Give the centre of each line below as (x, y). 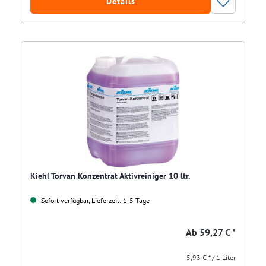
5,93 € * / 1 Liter (211, 258)
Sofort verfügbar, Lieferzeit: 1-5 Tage (94, 201)
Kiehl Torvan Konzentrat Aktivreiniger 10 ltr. (110, 176)
